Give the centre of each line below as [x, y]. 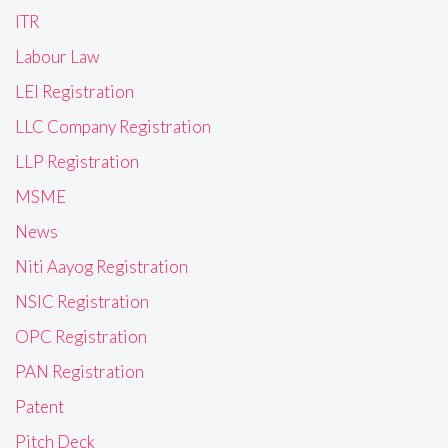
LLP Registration [77, 162]
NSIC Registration [82, 302]
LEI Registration [74, 92]
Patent [39, 407]
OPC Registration [81, 337]
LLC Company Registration [113, 127]
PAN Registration [79, 372]
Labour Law [57, 57]
